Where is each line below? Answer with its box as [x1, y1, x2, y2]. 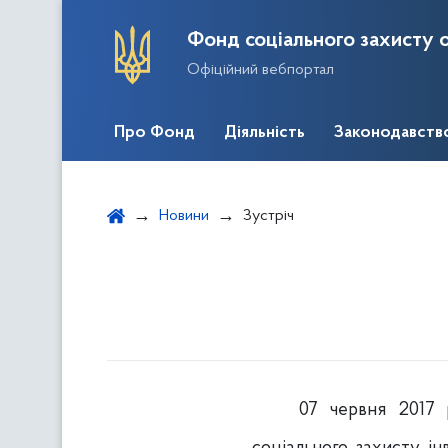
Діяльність [224, 124, 305, 142]
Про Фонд [114, 124, 195, 142]
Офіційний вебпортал [187, 61, 334, 78]
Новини [159, 208, 209, 224]
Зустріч [243, 208, 294, 224]
